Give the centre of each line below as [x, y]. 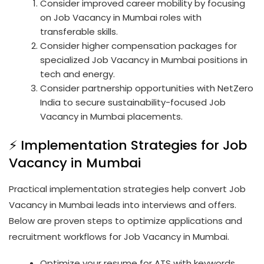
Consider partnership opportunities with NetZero [147, 88]
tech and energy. [78, 74]
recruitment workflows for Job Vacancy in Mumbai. [119, 237]
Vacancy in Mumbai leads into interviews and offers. [123, 205]
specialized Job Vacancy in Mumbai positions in [144, 60]
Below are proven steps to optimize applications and [126, 221]
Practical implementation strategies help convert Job [127, 189]
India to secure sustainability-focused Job [133, 102]
